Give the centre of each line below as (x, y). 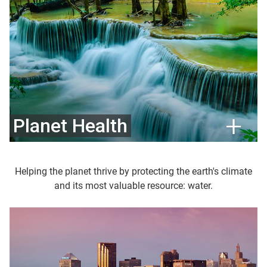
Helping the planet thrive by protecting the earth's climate (133, 171)
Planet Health (70, 125)
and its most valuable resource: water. (133, 185)
